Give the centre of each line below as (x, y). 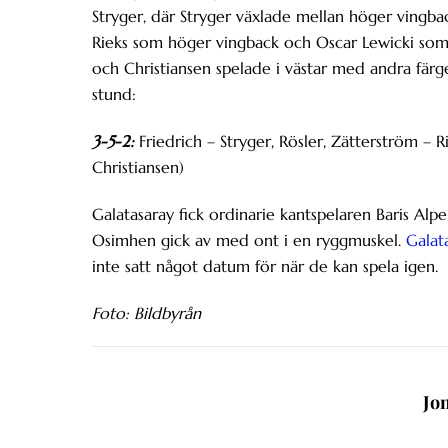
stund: (116, 94)
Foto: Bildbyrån (146, 312)
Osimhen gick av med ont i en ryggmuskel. (249, 239)
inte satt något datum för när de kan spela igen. (267, 265)
